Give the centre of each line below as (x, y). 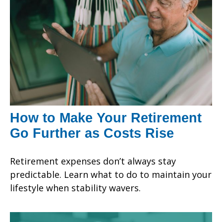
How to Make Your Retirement (106, 118)
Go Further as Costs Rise (92, 133)
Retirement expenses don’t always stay (93, 161)
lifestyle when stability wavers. (75, 188)
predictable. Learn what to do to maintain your (111, 174)
